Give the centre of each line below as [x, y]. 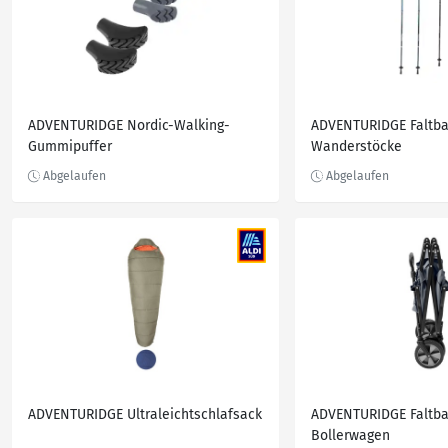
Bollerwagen [350, 435]
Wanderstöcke [356, 146]
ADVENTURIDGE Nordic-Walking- [129, 125]
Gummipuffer [70, 146]
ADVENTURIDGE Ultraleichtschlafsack [145, 414]
